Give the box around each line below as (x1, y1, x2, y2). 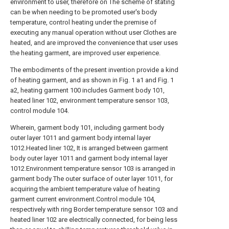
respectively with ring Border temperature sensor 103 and (10, 205, 178, 213)
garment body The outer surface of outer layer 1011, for (10, 174, 173, 182)
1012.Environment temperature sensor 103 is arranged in (10, 164, 175, 172)
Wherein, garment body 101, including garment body (10, 123, 164, 131)
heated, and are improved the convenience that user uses (10, 38, 178, 47)
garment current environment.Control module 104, (10, 195, 155, 203)
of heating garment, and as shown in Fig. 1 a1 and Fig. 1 (10, 76, 174, 84)
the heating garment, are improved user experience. (10, 49, 161, 57)
